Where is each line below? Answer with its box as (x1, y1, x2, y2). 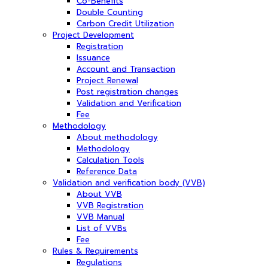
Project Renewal (77, 74, 138, 86)
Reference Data (77, 165, 137, 177)
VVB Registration (77, 199, 144, 211)
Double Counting (77, 6, 143, 18)
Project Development (53, 29, 134, 41)
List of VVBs (77, 222, 127, 234)
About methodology (77, 131, 158, 143)
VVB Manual (77, 211, 124, 223)
